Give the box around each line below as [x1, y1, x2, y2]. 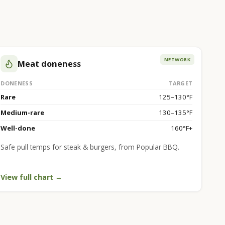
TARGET [168, 79, 193, 87]
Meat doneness [18, 58, 81, 69]
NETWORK [164, 56, 191, 63]
